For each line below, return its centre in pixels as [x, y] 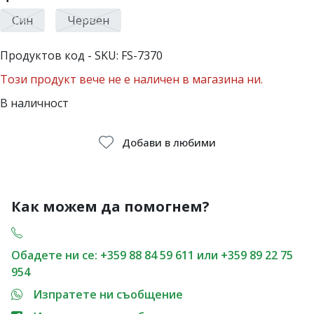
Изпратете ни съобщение [108, 294]
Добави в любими [169, 142]
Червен [88, 20]
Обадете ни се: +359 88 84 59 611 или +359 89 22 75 [152, 255]
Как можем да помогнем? [110, 207]
